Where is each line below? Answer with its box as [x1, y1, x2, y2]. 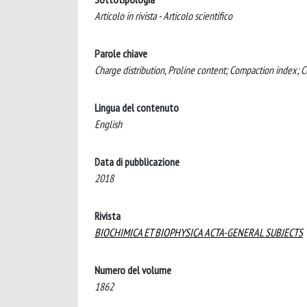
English [95, 117, 122, 131]
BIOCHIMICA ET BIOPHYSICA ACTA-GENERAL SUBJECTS [95, 225, 303, 239]
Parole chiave [95, 47, 147, 60]
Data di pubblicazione [95, 155, 180, 169]
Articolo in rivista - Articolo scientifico [95, 9, 232, 23]
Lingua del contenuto [95, 101, 179, 114]
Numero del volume [95, 263, 171, 277]
